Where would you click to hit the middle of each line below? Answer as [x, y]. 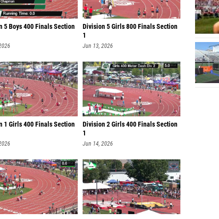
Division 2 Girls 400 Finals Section [130, 124]
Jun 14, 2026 [98, 144]
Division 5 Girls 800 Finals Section [130, 27]
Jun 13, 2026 [98, 46]
